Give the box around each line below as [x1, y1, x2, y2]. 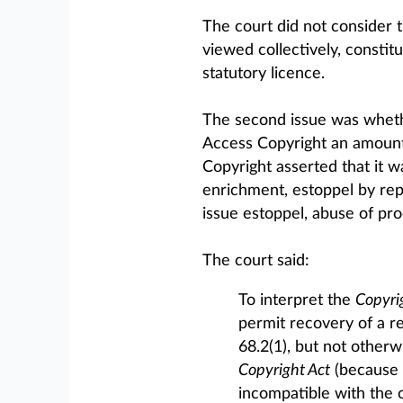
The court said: [201, 253, 309, 269]
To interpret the [237, 292, 355, 309]
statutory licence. [201, 66, 325, 82]
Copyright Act [237, 363, 330, 379]
